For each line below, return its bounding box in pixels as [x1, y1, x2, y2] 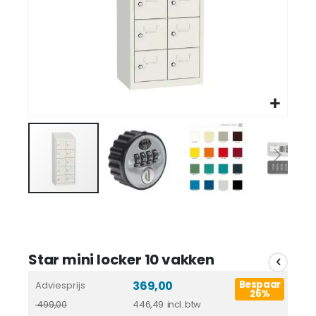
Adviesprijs [35, 278, 85, 292]
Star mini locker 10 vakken [28, 249, 214, 269]
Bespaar [238, 277, 281, 291]
